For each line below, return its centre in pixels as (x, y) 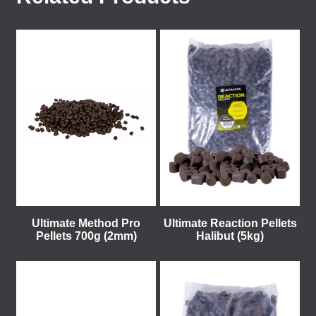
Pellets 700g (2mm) (86, 236)
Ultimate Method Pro (86, 223)
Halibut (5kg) (230, 236)
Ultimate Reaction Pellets (230, 223)
